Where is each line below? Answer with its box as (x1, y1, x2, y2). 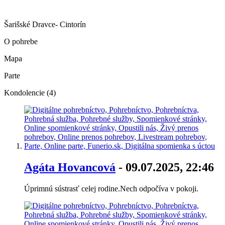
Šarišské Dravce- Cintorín (4, 20, 86, 29)
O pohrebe (4, 37, 38, 46)
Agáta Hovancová (24, 161, 116, 174)
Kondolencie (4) (4, 88, 56, 97)
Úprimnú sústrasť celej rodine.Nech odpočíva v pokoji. (24, 184, 198, 193)
